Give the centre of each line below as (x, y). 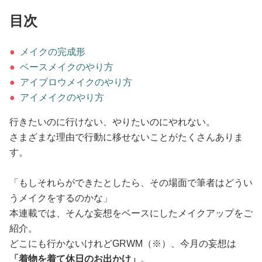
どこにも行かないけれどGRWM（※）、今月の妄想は (123, 244)
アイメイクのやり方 (61, 98)
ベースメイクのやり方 (65, 67)
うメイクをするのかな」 (61, 198)
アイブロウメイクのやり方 (75, 82)
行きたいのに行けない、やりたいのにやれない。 (112, 122)
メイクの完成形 (51, 52)
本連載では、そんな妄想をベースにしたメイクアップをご (131, 213)
